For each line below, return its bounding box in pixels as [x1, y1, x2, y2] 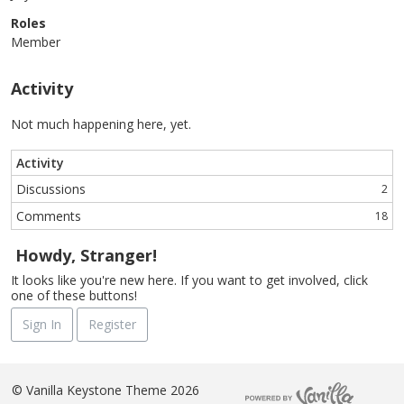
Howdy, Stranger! [15, 244, 157, 266]
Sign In [23, 316, 61, 333]
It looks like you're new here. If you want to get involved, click [11, 271, 368, 289]
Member [11, 33, 60, 50]
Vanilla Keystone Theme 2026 [22, 381, 199, 399]
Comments [16, 207, 81, 225]
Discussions [16, 180, 86, 197]
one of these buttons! [11, 287, 137, 304]
